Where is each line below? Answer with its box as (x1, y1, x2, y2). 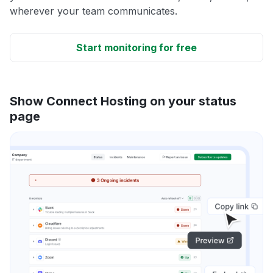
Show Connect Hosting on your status (10, 93, 236, 108)
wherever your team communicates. (10, 4, 177, 17)
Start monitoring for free (76, 41, 197, 54)
